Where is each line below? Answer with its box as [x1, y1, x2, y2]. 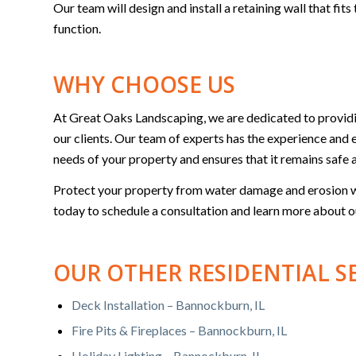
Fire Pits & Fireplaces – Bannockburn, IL [72, 323, 287, 339]
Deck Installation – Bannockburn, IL [72, 297, 265, 313]
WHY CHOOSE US [53, 68, 235, 99]
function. [53, 20, 101, 36]
